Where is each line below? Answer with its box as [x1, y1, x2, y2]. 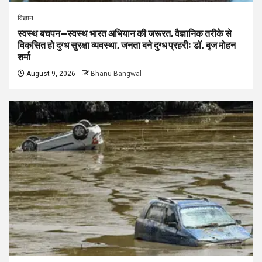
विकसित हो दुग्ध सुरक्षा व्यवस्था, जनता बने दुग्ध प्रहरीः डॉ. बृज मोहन [18, 40, 236, 51]
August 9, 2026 [25, 70, 75, 78]
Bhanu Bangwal [91, 70, 142, 78]
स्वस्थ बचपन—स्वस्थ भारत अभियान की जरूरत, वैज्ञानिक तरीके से [18, 28, 232, 39]
